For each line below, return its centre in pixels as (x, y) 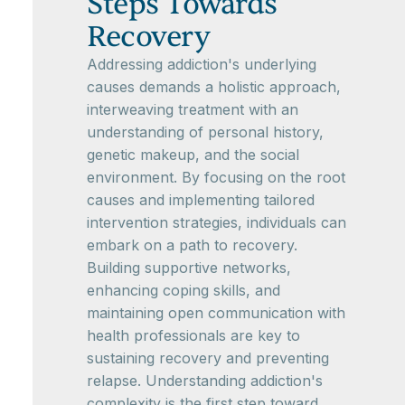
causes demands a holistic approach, (214, 87)
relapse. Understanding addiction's (205, 381)
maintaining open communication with (216, 313)
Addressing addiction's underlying (202, 65)
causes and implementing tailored (201, 200)
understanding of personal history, (205, 132)
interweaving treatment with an (193, 110)
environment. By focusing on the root (216, 178)
